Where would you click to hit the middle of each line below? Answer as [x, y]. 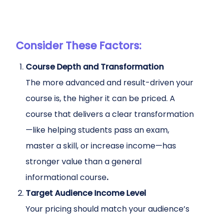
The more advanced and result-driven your [110, 83]
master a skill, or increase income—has [101, 146]
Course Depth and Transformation [95, 67]
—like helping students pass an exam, [97, 130]
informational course [66, 177]
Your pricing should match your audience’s [108, 209]
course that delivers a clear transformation [110, 114]
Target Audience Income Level [86, 193]
